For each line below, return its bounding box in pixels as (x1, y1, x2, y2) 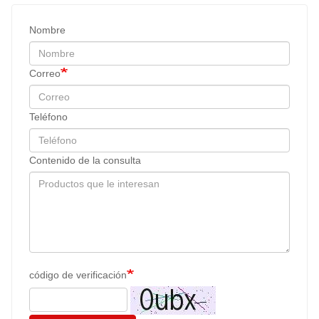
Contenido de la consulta (29, 155, 141, 167)
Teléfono (29, 111, 68, 123)
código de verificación (29, 269, 127, 281)
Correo (29, 68, 61, 80)
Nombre (29, 24, 66, 36)
